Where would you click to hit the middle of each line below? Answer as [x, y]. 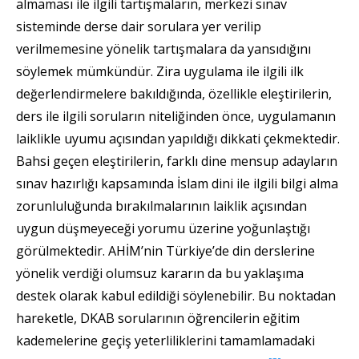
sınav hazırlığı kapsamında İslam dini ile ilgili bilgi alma [177, 184]
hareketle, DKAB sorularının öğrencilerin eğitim [158, 319]
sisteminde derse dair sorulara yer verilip [139, 27]
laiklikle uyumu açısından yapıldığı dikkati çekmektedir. [178, 139]
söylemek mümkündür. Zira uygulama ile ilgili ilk [160, 72]
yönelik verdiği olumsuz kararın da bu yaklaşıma [160, 274]
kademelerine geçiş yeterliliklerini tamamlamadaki [165, 341]
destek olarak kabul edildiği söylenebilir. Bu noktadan [176, 296]
